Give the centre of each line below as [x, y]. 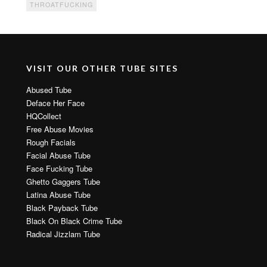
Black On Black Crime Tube [74, 221]
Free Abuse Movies [60, 129]
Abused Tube [49, 89]
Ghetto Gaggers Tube [63, 181]
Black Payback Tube [62, 207]
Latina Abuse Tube [58, 194]
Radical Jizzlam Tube [63, 234]
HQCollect [44, 116]
